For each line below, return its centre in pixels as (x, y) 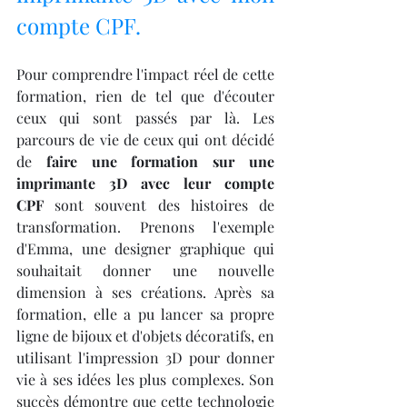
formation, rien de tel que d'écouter (145, 95)
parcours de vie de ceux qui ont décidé (145, 139)
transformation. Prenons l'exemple (145, 226)
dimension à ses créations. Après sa (145, 292)
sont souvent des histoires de (159, 204)
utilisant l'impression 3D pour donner (145, 357)
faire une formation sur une (160, 161)
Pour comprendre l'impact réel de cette (145, 74)
